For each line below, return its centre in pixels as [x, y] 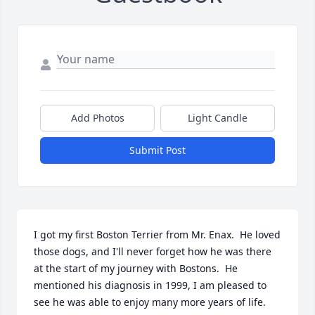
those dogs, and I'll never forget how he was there [153, 252]
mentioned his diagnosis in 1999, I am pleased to [150, 285]
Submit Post [157, 150]
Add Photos [97, 118]
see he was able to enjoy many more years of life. [150, 302]
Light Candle [218, 118]
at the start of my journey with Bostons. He [136, 269]
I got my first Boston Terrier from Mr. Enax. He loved [157, 235]
